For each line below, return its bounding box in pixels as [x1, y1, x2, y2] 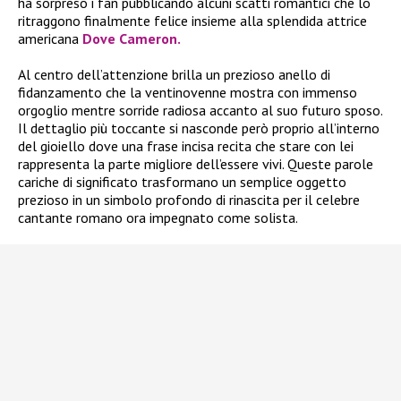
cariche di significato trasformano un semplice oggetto [18, 173, 346, 192]
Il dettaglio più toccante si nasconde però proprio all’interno [18, 119, 380, 138]
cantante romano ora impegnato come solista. [18, 209, 298, 227]
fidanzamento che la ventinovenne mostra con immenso [18, 83, 357, 102]
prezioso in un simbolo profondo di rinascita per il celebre [18, 191, 360, 209]
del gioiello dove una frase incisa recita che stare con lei [18, 137, 354, 156]
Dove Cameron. [82, 30, 181, 48]
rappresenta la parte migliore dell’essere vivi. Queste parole [18, 155, 373, 174]
